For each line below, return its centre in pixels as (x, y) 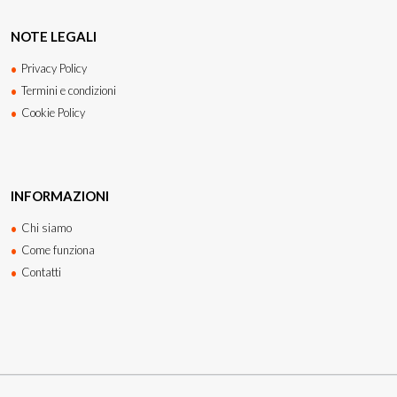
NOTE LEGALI (54, 36)
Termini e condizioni (69, 90)
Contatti (41, 272)
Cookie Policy (53, 112)
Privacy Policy (54, 68)
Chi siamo (47, 227)
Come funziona (58, 249)
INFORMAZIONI (60, 195)
